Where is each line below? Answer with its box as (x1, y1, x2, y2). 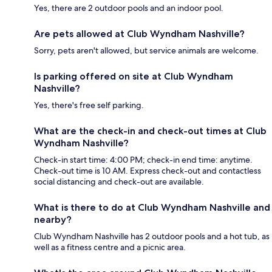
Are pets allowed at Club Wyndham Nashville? (34, 28, 245, 40)
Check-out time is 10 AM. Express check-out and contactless (34, 165, 261, 177)
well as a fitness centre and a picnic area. (34, 242, 186, 253)
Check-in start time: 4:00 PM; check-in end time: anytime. (34, 154, 253, 166)
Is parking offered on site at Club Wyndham (34, 70, 233, 83)
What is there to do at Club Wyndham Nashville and (34, 202, 270, 214)
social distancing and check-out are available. (34, 176, 204, 188)
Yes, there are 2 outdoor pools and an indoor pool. (34, 2, 223, 14)
